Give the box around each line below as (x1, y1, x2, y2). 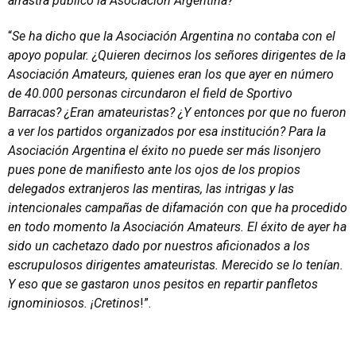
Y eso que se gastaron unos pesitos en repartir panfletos (8, 277, 318, 292)
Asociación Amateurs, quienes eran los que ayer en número (8, 67, 334, 82)
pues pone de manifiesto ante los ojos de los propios (8, 162, 300, 177)
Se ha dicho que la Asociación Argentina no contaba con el (12, 29, 335, 44)
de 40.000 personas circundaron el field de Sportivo (8, 86, 292, 101)
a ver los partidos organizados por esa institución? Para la (8, 124, 326, 139)
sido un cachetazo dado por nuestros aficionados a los (8, 238, 310, 253)
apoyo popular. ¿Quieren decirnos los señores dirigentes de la (8, 48, 346, 63)
